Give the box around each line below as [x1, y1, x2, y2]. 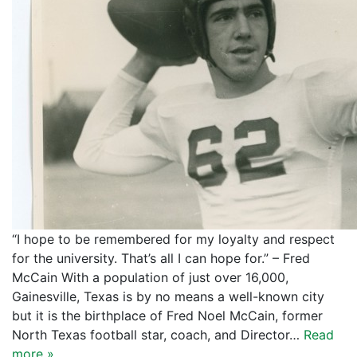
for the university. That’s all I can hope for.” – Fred [12, 250, 310, 266]
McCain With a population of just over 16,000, [12, 269, 288, 285]
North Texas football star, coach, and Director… [12, 327, 304, 343]
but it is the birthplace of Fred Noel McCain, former [12, 308, 323, 324]
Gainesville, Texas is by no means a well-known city [12, 288, 324, 304]
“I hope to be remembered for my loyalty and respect [12, 231, 335, 247]
